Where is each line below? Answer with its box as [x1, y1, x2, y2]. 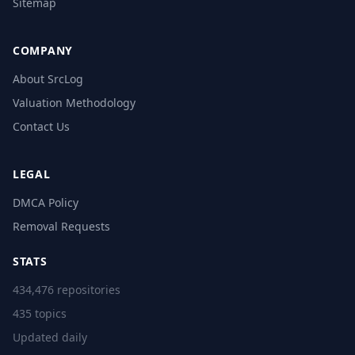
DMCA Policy [13, 195, 78, 211]
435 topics [13, 306, 67, 322]
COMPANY [13, 43, 73, 59]
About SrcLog [13, 71, 83, 87]
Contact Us [13, 119, 70, 135]
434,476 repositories [13, 282, 120, 298]
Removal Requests [13, 219, 110, 235]
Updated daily [13, 330, 87, 345]
